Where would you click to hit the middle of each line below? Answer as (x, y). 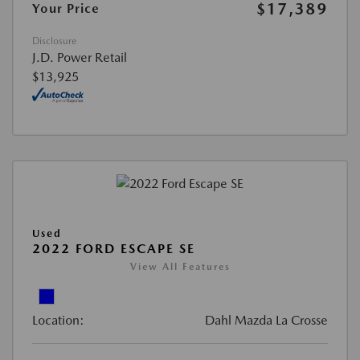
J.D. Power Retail (80, 57)
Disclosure (54, 41)
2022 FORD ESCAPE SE (114, 248)
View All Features (180, 266)
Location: (58, 320)
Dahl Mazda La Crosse (266, 320)
